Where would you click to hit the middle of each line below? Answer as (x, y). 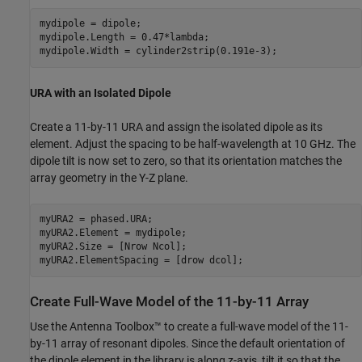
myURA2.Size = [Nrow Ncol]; (113, 246)
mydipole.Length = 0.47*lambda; (124, 37)
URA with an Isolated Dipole (101, 93)
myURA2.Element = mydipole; (113, 233)
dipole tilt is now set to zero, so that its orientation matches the (186, 160)
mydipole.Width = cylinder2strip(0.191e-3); (158, 51)
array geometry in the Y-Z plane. (109, 177)
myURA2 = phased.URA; (96, 219)
